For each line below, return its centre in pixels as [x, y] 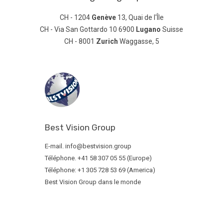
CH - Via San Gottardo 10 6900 [88, 30]
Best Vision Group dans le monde [93, 182]
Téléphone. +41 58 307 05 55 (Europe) [98, 158]
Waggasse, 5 [138, 42]
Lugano [148, 30]
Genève [104, 18]
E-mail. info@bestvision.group [88, 146]
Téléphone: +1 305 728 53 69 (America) [100, 170]
